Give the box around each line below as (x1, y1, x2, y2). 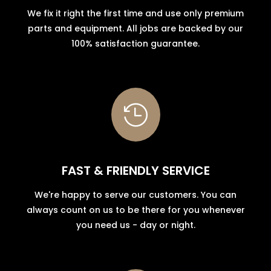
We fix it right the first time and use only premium (27, 7, 244, 19)
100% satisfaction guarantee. (71, 37, 200, 50)
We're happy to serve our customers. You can (34, 188, 237, 201)
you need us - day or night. (76, 218, 195, 231)
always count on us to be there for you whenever (26, 203, 245, 216)
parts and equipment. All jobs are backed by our (28, 22, 243, 34)
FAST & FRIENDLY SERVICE (61, 162, 210, 179)
